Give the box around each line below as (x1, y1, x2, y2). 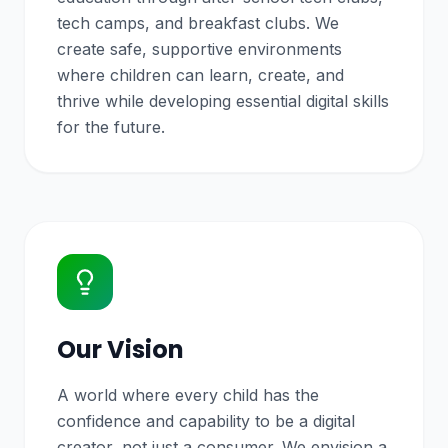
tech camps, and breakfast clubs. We (57, 13, 339, 33)
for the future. (57, 117, 165, 137)
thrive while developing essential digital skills (57, 91, 389, 111)
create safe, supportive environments (57, 39, 342, 59)
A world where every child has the (57, 385, 319, 405)
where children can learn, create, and (57, 65, 344, 85)
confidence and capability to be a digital (57, 411, 355, 431)
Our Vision (57, 333, 184, 366)
